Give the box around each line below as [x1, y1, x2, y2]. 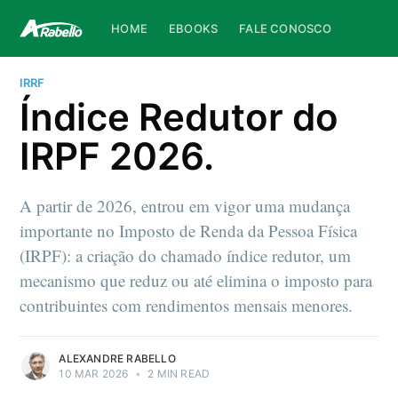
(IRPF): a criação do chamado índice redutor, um [20, 244, 352, 267]
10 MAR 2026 [59, 367, 129, 381]
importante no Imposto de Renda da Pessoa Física [20, 219, 358, 243]
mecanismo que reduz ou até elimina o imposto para [20, 269, 373, 292]
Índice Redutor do [20, 94, 339, 140]
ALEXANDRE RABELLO [59, 352, 176, 366]
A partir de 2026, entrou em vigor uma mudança [20, 195, 351, 218]
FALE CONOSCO [239, 21, 332, 36]
